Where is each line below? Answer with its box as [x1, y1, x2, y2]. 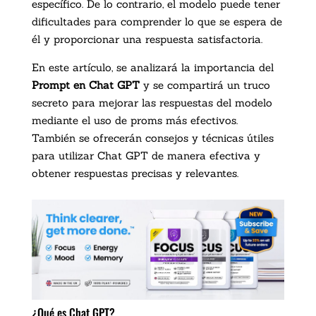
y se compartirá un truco [139, 78, 270, 92]
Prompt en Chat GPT [31, 78, 140, 92]
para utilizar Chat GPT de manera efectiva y [31, 148, 260, 162]
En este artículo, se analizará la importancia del [31, 60, 274, 74]
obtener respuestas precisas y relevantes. [31, 166, 238, 180]
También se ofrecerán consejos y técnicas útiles [31, 130, 274, 145]
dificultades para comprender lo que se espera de [31, 14, 282, 28]
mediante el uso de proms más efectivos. [31, 113, 238, 127]
